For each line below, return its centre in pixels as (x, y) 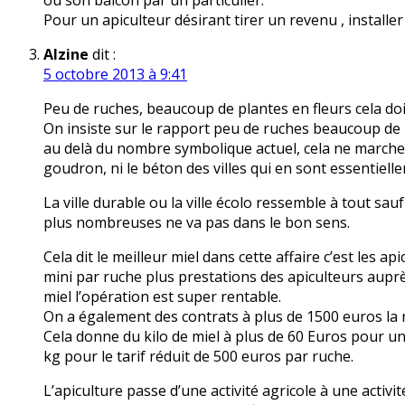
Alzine (66, 55)
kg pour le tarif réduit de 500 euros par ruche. (198, 357)
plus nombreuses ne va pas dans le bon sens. (197, 223)
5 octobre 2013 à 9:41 (115, 75)
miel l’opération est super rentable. (162, 297)
